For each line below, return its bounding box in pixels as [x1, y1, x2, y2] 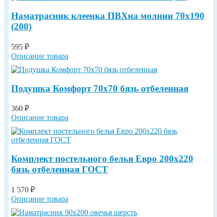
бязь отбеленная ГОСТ [11, 164, 108, 175]
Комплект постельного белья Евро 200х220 [11, 154, 193, 164]
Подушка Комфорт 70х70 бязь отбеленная [11, 83, 188, 93]
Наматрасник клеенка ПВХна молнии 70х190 [11, 11, 204, 21]
